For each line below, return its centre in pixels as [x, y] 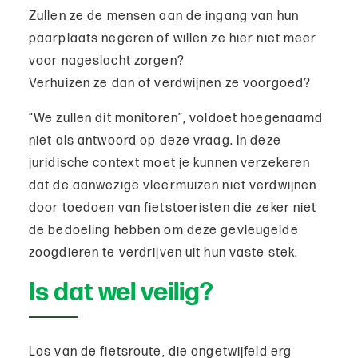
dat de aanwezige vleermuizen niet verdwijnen [173, 186]
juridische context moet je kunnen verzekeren [170, 164]
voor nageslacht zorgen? [107, 62]
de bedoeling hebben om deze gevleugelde [164, 231]
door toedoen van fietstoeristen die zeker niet [173, 209]
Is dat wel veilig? [121, 293]
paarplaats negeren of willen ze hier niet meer [173, 39]
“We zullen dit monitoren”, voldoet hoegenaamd [176, 119]
